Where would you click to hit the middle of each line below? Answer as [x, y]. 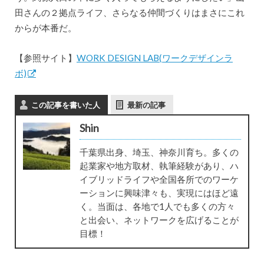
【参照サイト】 [45, 57]
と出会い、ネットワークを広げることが [159, 220]
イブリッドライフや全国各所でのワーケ [159, 179]
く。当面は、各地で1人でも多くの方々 [157, 207]
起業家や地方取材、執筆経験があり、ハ [159, 166]
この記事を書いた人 [65, 105]
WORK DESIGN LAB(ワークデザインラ [154, 57]
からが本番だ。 [45, 28]
